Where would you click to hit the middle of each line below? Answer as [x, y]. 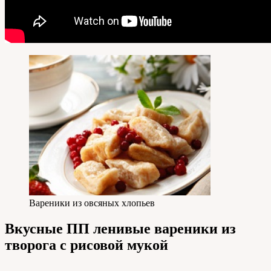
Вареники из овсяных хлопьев [92, 203]
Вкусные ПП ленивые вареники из [120, 229]
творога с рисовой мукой [87, 245]
